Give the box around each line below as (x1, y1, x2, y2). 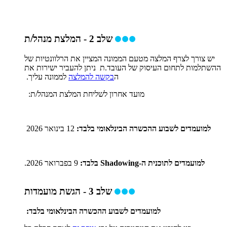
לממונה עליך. (24, 72, 68, 81)
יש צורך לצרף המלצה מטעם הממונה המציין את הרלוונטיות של (24, 54, 215, 63)
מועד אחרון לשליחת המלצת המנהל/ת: (24, 89, 144, 98)
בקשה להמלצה (68, 72, 114, 81)
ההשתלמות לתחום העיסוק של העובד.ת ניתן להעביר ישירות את (24, 63, 221, 72)
